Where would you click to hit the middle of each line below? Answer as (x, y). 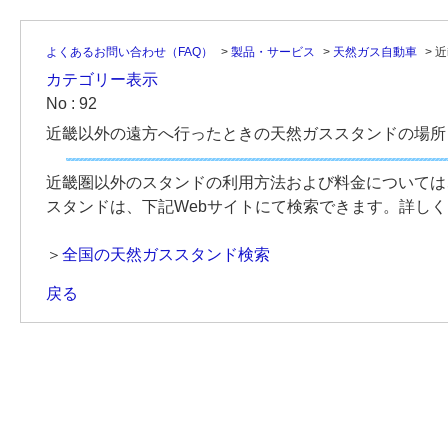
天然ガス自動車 (375, 52)
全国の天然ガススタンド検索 (166, 255)
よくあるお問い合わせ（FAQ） (129, 52)
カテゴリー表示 (102, 79)
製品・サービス (273, 52)
